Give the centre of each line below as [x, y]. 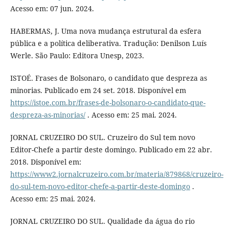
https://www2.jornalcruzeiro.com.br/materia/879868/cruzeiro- [117, 174]
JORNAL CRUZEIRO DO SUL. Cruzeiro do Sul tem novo [102, 137]
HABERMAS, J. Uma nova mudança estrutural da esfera [106, 31]
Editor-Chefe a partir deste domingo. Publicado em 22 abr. [111, 149]
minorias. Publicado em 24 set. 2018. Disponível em [98, 90]
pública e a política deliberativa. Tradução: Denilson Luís [108, 43]
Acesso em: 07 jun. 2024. [52, 8]
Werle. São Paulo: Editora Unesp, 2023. [77, 55]
